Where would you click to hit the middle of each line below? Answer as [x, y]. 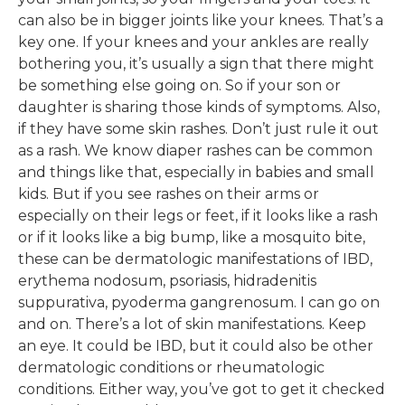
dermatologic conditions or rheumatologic [171, 367]
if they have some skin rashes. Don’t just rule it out [198, 128]
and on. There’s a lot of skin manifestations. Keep [192, 324]
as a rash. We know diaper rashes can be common [195, 150]
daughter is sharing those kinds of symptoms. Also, [199, 107]
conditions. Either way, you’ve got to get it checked [202, 389]
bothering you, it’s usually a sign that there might [196, 63]
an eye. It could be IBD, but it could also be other [196, 345]
